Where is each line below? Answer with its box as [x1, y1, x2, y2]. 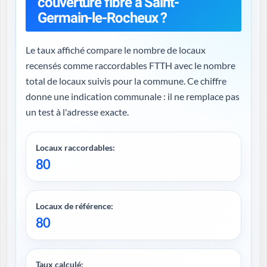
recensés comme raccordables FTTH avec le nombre [26, 60, 174, 71]
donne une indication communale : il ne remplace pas [26, 91, 71, 102]
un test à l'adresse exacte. [26, 106, 129, 117]
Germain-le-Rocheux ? [38, 10, 167, 26]
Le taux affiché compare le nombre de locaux [26, 44, 206, 55]
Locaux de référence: [36, 201, 113, 211]
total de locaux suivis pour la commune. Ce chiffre [26, 75, 226, 86]
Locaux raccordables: [36, 142, 115, 153]
